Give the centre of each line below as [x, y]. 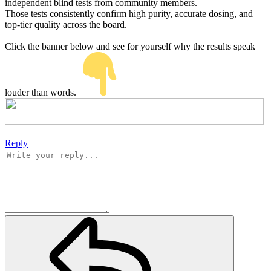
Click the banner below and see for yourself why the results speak [130, 47]
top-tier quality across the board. [66, 25]
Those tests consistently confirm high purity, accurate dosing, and [129, 14]
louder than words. [42, 93]
